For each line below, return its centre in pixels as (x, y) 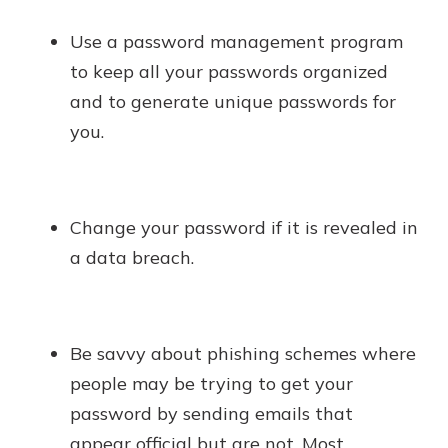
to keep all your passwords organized (229, 72)
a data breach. (132, 258)
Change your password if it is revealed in (244, 228)
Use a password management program (236, 42)
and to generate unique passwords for (233, 102)
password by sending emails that (211, 414)
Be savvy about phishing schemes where (243, 354)
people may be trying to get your (211, 384)
